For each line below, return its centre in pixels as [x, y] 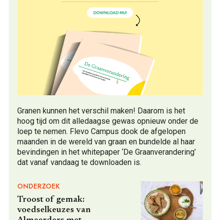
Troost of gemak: [51, 200]
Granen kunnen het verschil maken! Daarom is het [101, 110]
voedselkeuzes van [54, 210]
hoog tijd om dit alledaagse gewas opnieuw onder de [108, 121]
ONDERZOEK [39, 186]
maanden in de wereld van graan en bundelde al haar [106, 141]
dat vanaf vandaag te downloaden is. [79, 162]
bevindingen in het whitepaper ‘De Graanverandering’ [107, 152]
